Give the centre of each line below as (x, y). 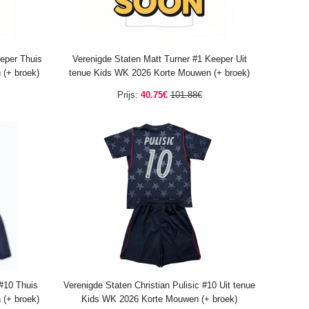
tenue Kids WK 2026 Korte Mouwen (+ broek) (159, 73)
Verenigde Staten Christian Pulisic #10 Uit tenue (159, 285)
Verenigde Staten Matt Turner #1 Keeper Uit (159, 59)
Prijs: (127, 95)
